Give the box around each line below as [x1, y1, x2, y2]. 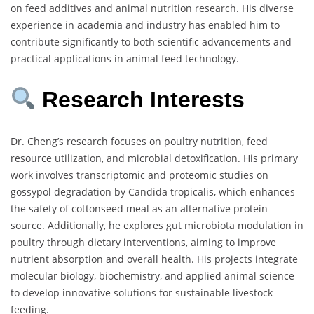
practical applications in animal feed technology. [11, 51, 239, 65]
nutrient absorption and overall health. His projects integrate [11, 252, 298, 266]
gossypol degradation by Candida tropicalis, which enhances [11, 184, 295, 198]
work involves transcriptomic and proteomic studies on [11, 168, 268, 182]
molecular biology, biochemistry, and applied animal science [11, 268, 294, 282]
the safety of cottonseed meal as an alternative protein [11, 201, 268, 215]
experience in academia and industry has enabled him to [11, 18, 280, 32]
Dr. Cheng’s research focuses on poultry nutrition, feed [11, 134, 268, 148]
